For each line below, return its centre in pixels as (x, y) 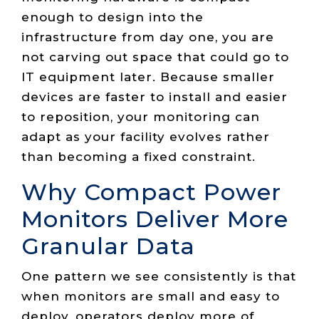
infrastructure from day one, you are (148, 37)
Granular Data (108, 246)
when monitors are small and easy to (151, 296)
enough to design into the (113, 17)
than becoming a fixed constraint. (138, 157)
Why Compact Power (151, 192)
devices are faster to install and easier (155, 97)
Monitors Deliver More (155, 219)
